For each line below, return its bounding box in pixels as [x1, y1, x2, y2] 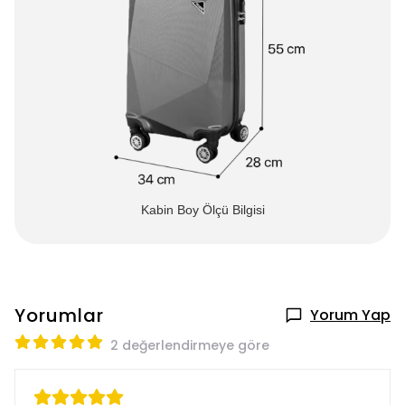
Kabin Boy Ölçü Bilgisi [140, 202, 265, 217]
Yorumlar [14, 302, 104, 328]
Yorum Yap [310, 304, 391, 325]
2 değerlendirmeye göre [110, 335, 269, 354]
